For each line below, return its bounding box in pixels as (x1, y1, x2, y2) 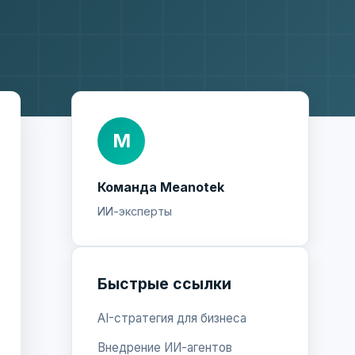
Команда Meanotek (97, 178, 224, 195)
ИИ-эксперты (97, 204, 172, 218)
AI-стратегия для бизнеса (97, 310, 246, 326)
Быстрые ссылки (97, 273, 231, 293)
